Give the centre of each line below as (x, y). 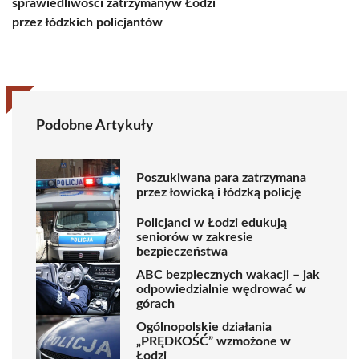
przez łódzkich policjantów (87, 22)
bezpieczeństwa (182, 251)
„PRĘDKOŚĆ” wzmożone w (214, 341)
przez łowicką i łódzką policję (219, 192)
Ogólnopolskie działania (204, 327)
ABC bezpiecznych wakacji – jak (228, 274)
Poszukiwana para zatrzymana (221, 177)
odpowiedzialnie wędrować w (221, 289)
